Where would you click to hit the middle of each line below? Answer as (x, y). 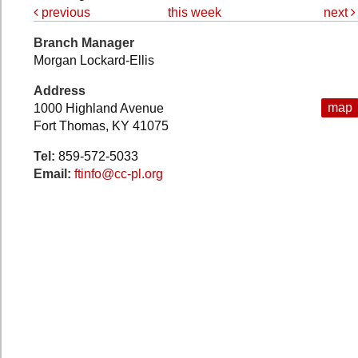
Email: (54, 174)
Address (60, 91)
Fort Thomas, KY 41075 (101, 126)
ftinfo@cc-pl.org (119, 174)
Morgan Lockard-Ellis (94, 61)
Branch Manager (84, 43)
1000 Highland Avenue (99, 109)
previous (64, 13)
